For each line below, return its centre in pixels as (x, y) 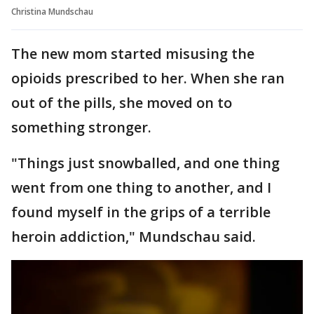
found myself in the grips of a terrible (141, 212)
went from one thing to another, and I (141, 187)
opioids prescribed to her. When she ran (148, 78)
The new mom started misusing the (133, 53)
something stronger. (81, 127)
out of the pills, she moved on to (122, 102)
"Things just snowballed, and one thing (145, 163)
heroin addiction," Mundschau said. (134, 236)
